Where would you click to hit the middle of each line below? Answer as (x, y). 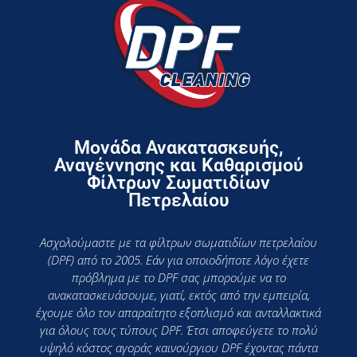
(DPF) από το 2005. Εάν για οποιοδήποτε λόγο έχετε (178, 259)
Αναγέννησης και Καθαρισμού (178, 165)
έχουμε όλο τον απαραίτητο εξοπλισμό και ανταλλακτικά (178, 312)
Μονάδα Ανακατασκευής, (178, 147)
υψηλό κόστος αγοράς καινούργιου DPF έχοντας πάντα (178, 347)
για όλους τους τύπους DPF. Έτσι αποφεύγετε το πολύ (178, 330)
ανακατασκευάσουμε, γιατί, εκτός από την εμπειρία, (178, 294)
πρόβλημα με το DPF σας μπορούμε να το (178, 277)
